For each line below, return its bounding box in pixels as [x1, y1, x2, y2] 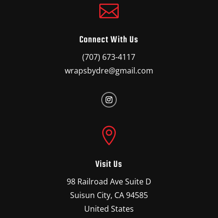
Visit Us [95, 157, 123, 172]
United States [84, 203, 134, 214]
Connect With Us [79, 33, 139, 47]
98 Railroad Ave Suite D [66, 176, 151, 187]
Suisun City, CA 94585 [70, 189, 148, 200]
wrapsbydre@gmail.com [64, 65, 153, 76]
